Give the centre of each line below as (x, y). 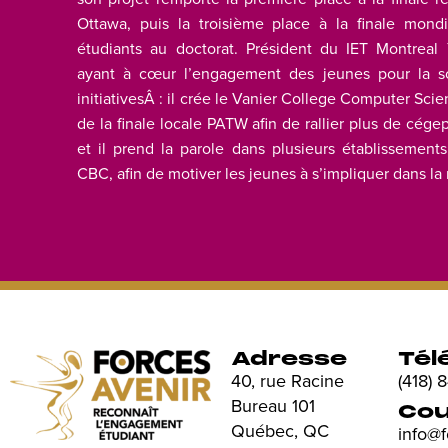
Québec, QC (280, 430)
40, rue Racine (287, 380)
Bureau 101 (273, 405)
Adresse (289, 358)
